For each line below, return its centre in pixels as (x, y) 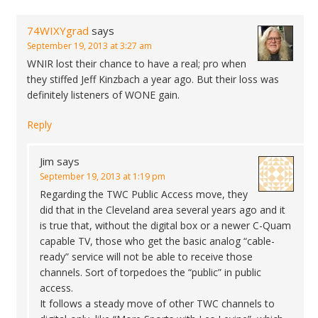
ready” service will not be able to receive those (146, 257)
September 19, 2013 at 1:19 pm (103, 176)
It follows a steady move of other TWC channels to (157, 303)
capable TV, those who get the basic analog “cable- (157, 241)
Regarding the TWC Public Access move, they (144, 194)
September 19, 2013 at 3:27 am (89, 46)
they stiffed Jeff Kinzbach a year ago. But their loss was (153, 79)
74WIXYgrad (58, 31)
